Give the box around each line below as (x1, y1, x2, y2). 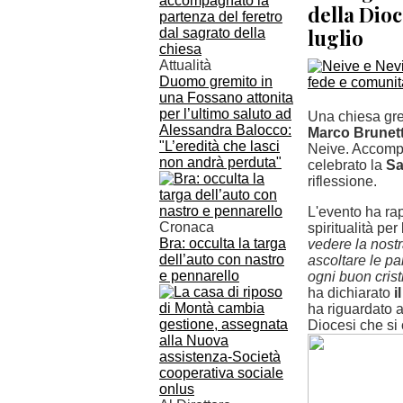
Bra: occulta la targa (159, 236, 286, 251)
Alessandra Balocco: (159, 122, 291, 138)
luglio (308, 24, 363, 51)
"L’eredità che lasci (159, 139, 280, 154)
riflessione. (308, 174, 377, 189)
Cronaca (159, 219, 214, 235)
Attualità (159, 58, 211, 73)
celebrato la (308, 157, 386, 173)
